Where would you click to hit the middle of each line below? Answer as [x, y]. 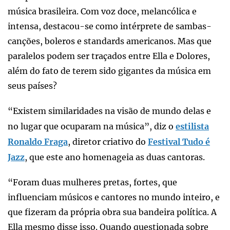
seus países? [32, 85]
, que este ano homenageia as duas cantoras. [115, 157]
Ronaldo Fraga [38, 141]
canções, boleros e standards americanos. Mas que [110, 41]
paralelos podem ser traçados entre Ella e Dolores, [109, 56]
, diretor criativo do [108, 141]
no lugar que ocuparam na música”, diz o [91, 126]
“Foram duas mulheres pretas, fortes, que [92, 182]
